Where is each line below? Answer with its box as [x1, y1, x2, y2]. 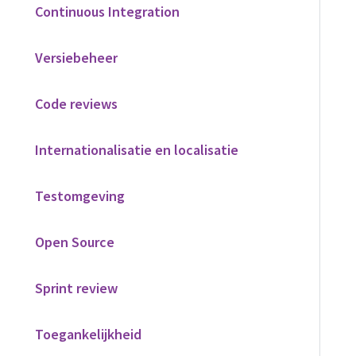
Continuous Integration [35, 2, 180, 21]
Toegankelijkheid [35, 325, 141, 343]
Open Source [35, 233, 114, 251]
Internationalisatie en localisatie [35, 141, 238, 159]
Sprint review [35, 279, 118, 297]
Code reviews [35, 95, 118, 113]
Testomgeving [35, 187, 125, 205]
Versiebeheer [35, 48, 118, 67]
